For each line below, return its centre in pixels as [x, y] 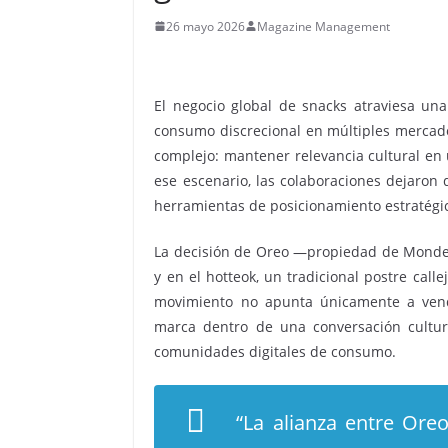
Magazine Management [324, 26]
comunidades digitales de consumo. [275, 351]
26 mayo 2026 [206, 26]
